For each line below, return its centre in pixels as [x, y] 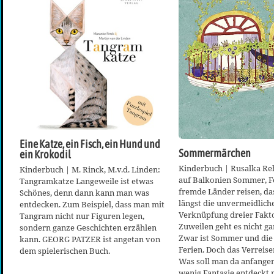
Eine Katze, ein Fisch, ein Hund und [90, 144]
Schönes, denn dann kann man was [84, 193]
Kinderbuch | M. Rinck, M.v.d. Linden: [90, 170]
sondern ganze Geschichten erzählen [88, 228]
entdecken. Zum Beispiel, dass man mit [92, 205]
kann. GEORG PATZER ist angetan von [90, 239]
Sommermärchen [215, 154]
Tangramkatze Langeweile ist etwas [87, 181]
